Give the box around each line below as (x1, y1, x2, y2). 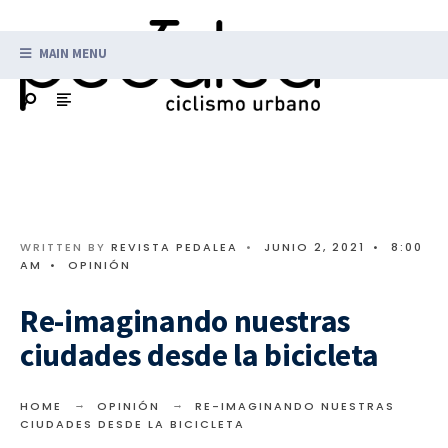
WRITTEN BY (20, 238, 111, 255)
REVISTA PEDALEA (111, 238, 238, 255)
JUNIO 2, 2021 (264, 238, 365, 255)
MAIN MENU (36, 44, 107, 62)
